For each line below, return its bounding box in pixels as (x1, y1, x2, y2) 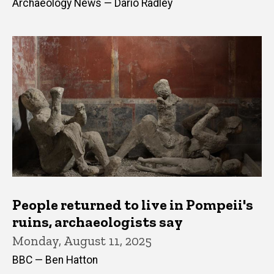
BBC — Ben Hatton (12, 253, 98, 266)
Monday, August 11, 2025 (12, 232, 152, 248)
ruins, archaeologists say (12, 212, 183, 231)
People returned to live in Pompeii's (12, 195, 253, 213)
